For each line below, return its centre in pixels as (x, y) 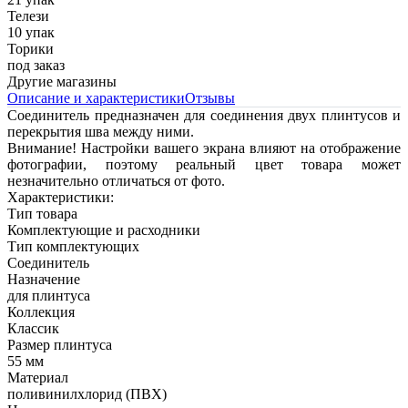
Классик (33, 329)
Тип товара (42, 214)
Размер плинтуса (60, 345)
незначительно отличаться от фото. (116, 181)
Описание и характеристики (96, 98)
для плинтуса (49, 296)
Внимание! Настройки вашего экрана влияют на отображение (204, 148)
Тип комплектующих (73, 247)
